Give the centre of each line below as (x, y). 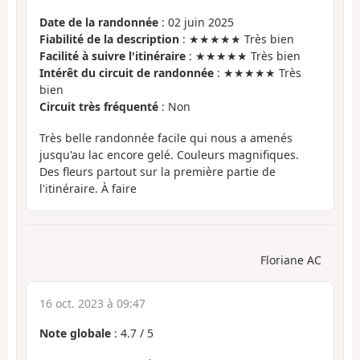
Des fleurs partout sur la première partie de (157, 171)
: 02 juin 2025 (196, 22)
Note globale (75, 333)
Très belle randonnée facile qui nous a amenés (166, 137)
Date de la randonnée (99, 22)
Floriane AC (291, 260)
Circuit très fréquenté (99, 107)
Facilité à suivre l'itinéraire (112, 56)
